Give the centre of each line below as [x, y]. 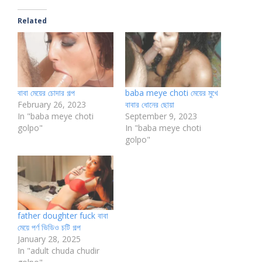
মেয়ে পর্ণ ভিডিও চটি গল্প [49, 227]
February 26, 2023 [52, 104]
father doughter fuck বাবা [63, 216]
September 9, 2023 [161, 116]
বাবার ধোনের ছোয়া [150, 104]
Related [32, 21]
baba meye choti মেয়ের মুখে [172, 92]
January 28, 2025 [49, 239]
